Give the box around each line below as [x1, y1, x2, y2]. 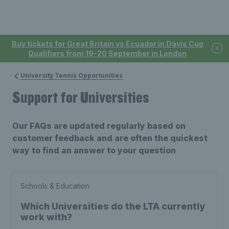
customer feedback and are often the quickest [12, 133, 208, 143]
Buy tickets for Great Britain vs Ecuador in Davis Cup [11, 39, 203, 48]
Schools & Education [20, 181, 89, 190]
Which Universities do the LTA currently [20, 201, 205, 212]
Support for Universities [12, 87, 149, 107]
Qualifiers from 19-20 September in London [28, 49, 187, 58]
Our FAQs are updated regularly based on [12, 121, 186, 131]
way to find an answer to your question [12, 145, 176, 155]
